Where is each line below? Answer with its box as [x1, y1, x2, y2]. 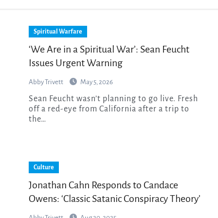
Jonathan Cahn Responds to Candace [29, 179, 178, 190]
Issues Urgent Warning [29, 57, 123, 68]
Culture [34, 163, 54, 171]
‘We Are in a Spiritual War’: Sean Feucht [29, 43, 189, 54]
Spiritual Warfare [34, 28, 82, 35]
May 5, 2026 [80, 78, 113, 86]
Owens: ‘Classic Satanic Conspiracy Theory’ [29, 193, 200, 204]
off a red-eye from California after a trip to [29, 104, 189, 113]
